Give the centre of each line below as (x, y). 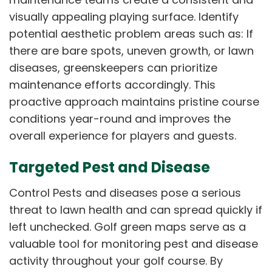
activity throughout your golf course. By (116, 260)
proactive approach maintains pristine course (134, 101)
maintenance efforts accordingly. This (112, 84)
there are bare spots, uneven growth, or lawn (131, 50)
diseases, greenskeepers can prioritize (113, 67)
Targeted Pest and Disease (110, 167)
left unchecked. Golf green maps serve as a (127, 226)
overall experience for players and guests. (123, 135)
